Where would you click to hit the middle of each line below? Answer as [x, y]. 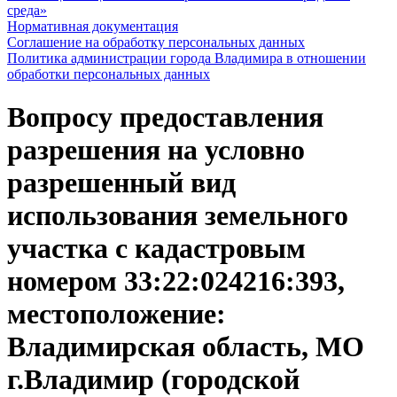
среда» [27, 10]
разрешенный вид [121, 183]
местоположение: [117, 314]
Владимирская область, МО [186, 347]
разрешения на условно [156, 150]
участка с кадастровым [156, 249]
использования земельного [178, 216]
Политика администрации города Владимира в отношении [187, 58]
